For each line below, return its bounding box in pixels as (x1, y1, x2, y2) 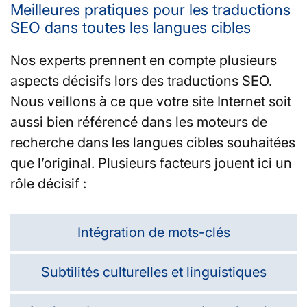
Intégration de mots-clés (77, 223, 230, 241)
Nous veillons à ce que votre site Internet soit (10, 93, 291, 110)
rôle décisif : (10, 175, 86, 192)
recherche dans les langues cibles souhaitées (10, 134, 295, 151)
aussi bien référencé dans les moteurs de (10, 113, 267, 130)
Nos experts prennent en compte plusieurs (10, 51, 277, 69)
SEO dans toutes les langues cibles (10, 18, 251, 36)
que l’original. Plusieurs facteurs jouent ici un (10, 154, 292, 171)
